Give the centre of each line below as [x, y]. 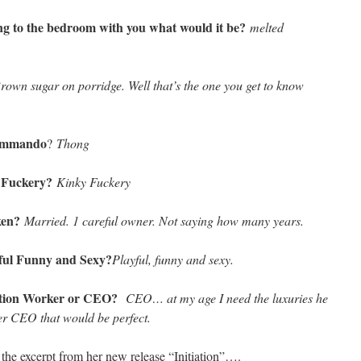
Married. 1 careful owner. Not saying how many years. [164, 220]
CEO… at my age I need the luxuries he [227, 298]
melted [267, 27]
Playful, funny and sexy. [173, 259]
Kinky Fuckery [93, 182]
